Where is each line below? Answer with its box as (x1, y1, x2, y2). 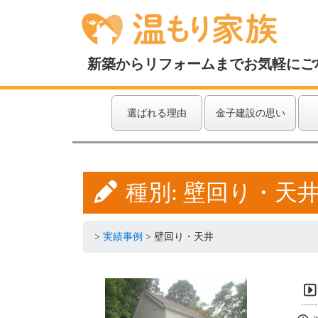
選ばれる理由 (127, 108, 187, 119)
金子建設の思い (215, 108, 285, 119)
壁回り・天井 (154, 231, 214, 242)
